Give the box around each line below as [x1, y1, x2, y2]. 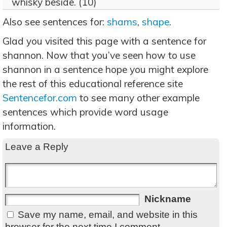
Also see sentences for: [3, 16, 107, 28]
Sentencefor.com [3, 92, 77, 104]
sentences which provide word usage [3, 106, 168, 118]
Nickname [144, 194, 191, 204]
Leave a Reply [5, 141, 68, 152]
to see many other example [77, 92, 200, 104]
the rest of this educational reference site [3, 78, 183, 90]
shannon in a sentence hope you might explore [3, 63, 208, 75]
